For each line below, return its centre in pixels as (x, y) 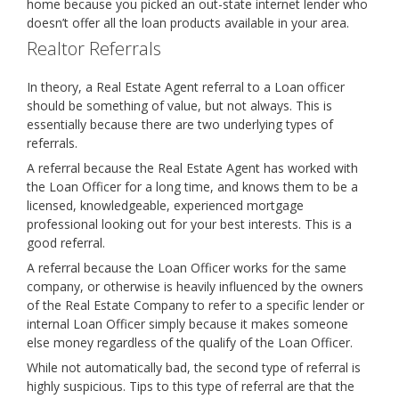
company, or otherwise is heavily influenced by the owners (195, 286)
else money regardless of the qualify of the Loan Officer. (190, 342)
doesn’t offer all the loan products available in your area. (188, 23)
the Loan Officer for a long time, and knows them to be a (192, 187)
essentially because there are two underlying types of (180, 124)
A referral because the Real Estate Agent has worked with (192, 168)
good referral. (66, 243)
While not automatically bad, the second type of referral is (194, 367)
